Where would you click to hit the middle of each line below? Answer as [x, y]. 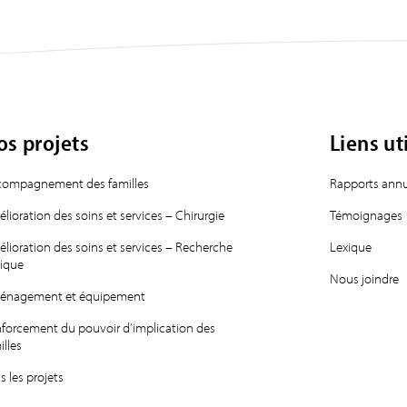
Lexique [350, 247]
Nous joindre [364, 278]
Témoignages [366, 215]
